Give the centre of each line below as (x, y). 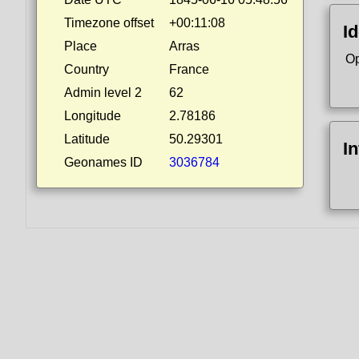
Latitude (87, 139)
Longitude (93, 116)
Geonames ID (103, 162)
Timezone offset (109, 23)
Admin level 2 (103, 93)
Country (87, 69)
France (189, 69)
